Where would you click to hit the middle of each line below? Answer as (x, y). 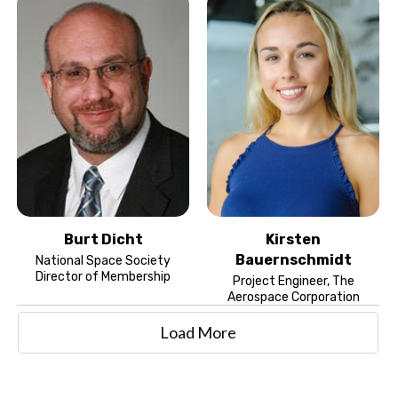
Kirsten (293, 239)
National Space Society (103, 260)
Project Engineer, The (293, 281)
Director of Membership (103, 276)
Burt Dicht (103, 239)
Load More (198, 332)
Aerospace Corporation (293, 297)
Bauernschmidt (293, 259)
